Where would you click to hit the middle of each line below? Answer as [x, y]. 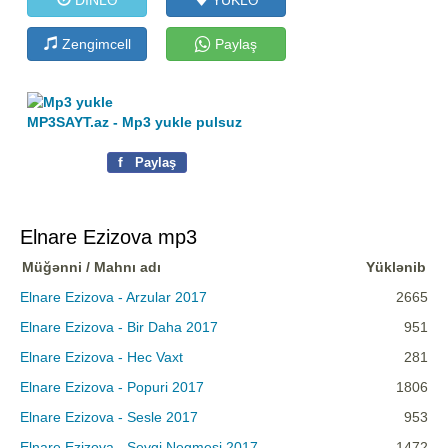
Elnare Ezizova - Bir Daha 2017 [119, 327]
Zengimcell [94, 43]
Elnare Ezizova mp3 [108, 237]
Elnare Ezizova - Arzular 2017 [113, 297]
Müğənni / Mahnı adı [91, 267]
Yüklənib [396, 267]
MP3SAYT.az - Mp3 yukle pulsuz [135, 122]
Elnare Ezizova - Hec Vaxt [101, 357]
